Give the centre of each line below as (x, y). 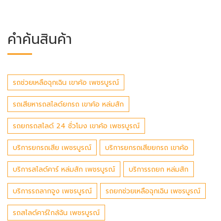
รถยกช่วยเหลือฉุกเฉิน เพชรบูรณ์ (153, 191)
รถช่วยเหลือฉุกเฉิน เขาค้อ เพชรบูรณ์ (66, 83)
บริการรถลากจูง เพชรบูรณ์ (52, 191)
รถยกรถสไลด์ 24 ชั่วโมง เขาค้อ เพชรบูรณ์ (76, 126)
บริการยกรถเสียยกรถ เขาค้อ (147, 148)
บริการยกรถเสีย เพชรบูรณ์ (52, 148)
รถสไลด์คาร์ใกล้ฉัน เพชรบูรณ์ (56, 213)
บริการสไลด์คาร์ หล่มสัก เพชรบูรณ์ (64, 170)
